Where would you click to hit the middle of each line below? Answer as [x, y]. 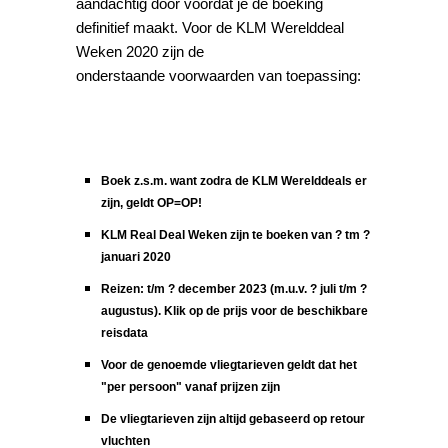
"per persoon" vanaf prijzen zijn [191, 386]
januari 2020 [138, 256]
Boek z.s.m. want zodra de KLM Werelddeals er [234, 180]
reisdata [126, 332]
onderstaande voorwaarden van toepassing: [219, 75]
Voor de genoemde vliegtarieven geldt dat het [229, 364]
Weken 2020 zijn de [140, 51]
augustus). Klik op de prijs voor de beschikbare [235, 310]
